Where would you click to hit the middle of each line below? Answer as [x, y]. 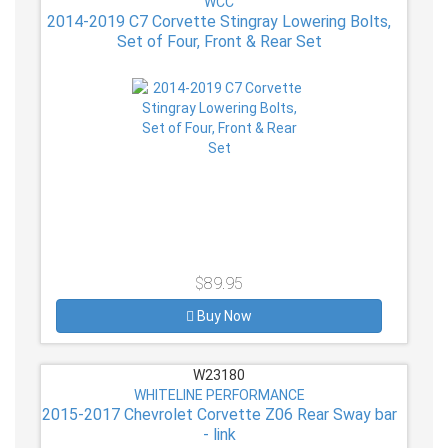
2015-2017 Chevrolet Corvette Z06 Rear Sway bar [219, 414]
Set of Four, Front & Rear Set [219, 41]
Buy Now [224, 315]
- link [219, 434]
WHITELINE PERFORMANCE [219, 394]
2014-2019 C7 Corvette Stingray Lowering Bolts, [219, 21]
